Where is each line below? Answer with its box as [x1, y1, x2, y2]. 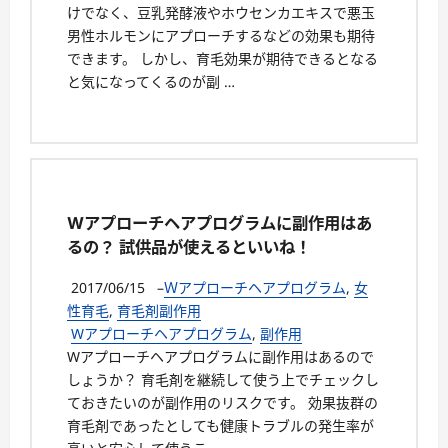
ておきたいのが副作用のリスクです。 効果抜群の [67, 392, 378, 412]
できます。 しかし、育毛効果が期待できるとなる [67, 48, 378, 68]
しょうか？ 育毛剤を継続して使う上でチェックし [67, 369, 379, 389]
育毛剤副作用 [117, 300, 201, 320]
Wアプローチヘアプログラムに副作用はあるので [67, 346, 374, 366]
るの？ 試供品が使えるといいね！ [67, 237, 311, 258]
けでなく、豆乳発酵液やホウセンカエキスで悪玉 [67, 2, 375, 22]
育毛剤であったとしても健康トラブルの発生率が [67, 415, 374, 435]
